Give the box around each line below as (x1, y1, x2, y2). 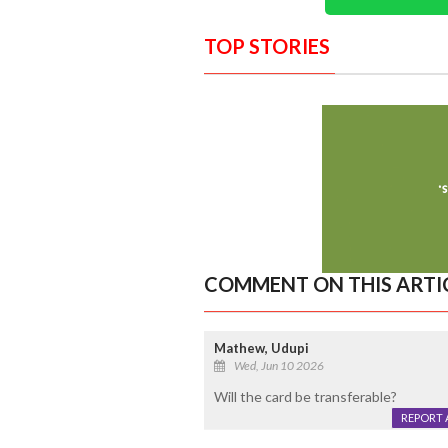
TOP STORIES (203, 33, 330, 58)
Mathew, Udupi (213, 339, 309, 356)
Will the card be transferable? (213, 387, 397, 405)
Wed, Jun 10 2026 (233, 357, 324, 373)
